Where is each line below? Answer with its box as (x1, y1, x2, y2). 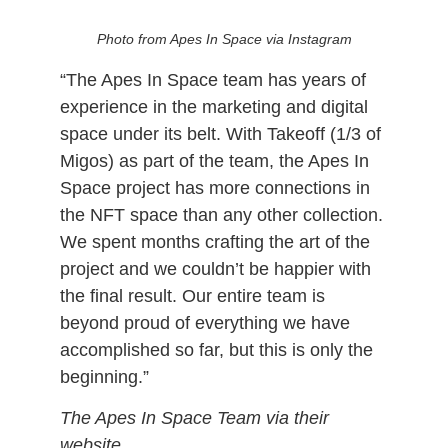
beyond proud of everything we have (60, 313, 350, 334)
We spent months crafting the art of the (60, 232, 370, 253)
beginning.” (60, 367, 149, 388)
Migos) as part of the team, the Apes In (60, 151, 369, 172)
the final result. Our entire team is (60, 286, 325, 307)
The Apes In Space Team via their (60, 408, 329, 429)
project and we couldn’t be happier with (60, 259, 371, 280)
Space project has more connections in (60, 178, 370, 199)
